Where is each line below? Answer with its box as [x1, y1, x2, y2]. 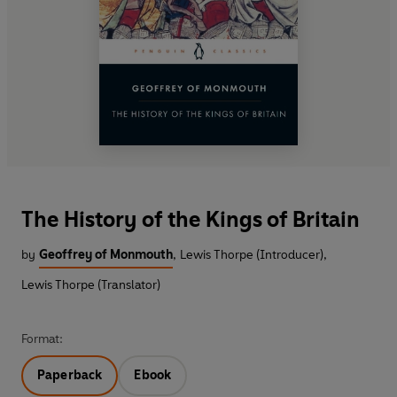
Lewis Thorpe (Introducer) [180, 247, 323, 263]
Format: [21, 331, 63, 347]
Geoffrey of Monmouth [39, 247, 173, 263]
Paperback [37, 368, 103, 384]
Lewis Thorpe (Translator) [21, 277, 160, 293]
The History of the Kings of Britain [21, 206, 360, 233]
